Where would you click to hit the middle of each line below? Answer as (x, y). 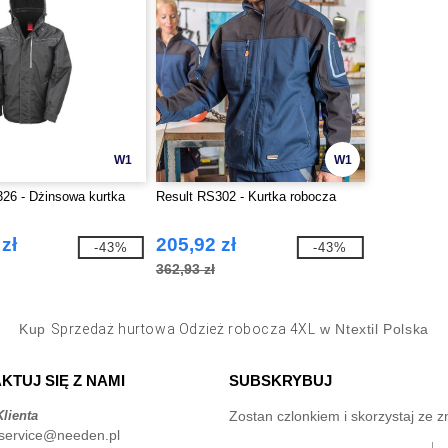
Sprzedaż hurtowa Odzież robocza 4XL (183, 329)
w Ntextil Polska (372, 329)
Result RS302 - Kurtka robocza (245, 196)
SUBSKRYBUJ (280, 380)
